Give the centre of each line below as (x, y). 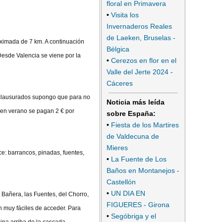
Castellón (121, 182)
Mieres (117, 148)
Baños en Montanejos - (143, 171)
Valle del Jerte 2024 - (140, 72)
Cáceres (120, 83)
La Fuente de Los (139, 159)
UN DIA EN (128, 194)
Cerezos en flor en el (144, 60)
